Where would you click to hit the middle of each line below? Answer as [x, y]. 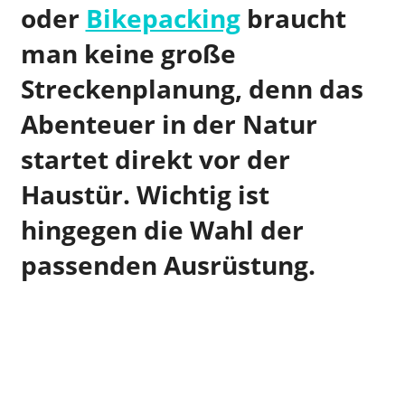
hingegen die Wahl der [162, 230]
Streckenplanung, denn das [192, 89]
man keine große [128, 54]
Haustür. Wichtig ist [145, 195]
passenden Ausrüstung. [168, 265]
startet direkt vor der [155, 160]
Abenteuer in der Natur [169, 124]
